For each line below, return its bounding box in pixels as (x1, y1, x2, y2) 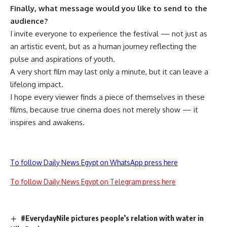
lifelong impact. (10, 80, 63, 90)
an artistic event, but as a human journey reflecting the (10, 42, 197, 52)
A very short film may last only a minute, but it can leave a (10, 67, 208, 77)
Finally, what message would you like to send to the (10, 4, 207, 14)
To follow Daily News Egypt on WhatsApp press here (10, 158, 178, 167)
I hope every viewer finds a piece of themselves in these (10, 92, 205, 102)
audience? (10, 16, 48, 26)
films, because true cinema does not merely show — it (10, 105, 198, 115)
